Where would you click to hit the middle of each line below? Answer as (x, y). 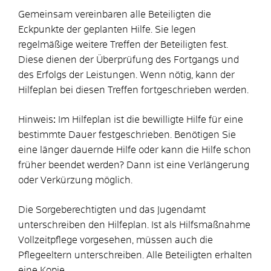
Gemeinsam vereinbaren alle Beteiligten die (115, 14)
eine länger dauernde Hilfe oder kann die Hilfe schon (135, 150)
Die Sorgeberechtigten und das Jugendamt (112, 210)
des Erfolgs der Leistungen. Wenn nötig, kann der (126, 75)
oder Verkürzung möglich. (75, 180)
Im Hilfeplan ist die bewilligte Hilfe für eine (149, 119)
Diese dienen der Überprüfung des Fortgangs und (129, 60)
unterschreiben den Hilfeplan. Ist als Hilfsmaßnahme (134, 225)
